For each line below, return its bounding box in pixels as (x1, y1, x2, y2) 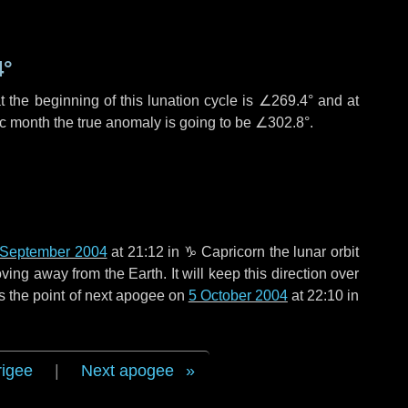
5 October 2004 (188, 288, 288, 303)
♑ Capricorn (183, 244, 266, 260)
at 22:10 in (287, 288, 360, 303)
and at (312, 93, 360, 108)
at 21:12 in (107, 244, 184, 260)
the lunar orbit (265, 244, 360, 260)
